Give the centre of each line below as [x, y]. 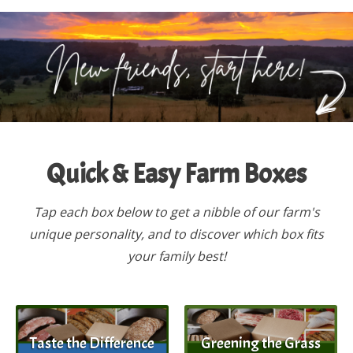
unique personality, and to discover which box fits [176, 234]
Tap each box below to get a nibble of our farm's [176, 212]
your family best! [176, 256]
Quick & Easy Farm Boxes [176, 174]
